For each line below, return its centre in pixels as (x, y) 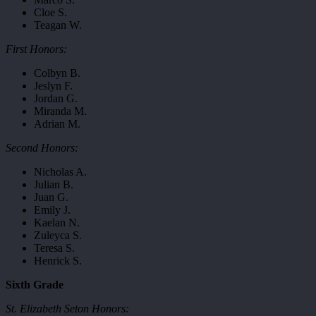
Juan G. (51, 197)
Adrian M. (57, 124)
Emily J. (52, 210)
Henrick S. (58, 261)
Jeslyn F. (53, 86)
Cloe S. (50, 12)
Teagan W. (58, 25)
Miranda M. (60, 111)
